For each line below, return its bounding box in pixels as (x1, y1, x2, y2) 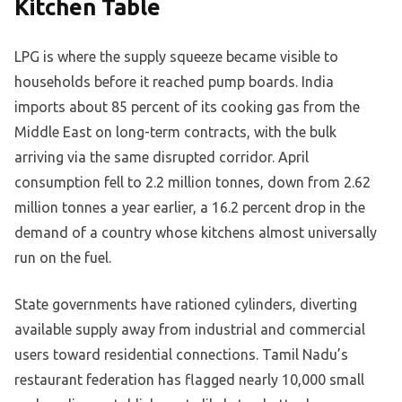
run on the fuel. (14, 249, 111, 266)
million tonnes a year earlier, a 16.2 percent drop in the (14, 198, 365, 215)
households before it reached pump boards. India (14, 73, 334, 90)
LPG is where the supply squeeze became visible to (14, 48, 338, 65)
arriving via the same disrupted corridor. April (14, 148, 309, 165)
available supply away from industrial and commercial (14, 320, 365, 337)
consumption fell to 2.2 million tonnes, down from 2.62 (14, 173, 371, 190)
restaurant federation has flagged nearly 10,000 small (14, 371, 364, 388)
